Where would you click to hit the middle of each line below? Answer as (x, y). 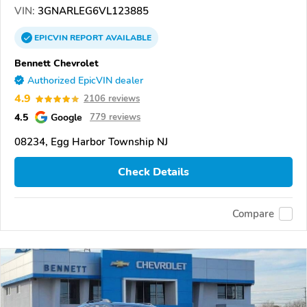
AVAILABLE (127, 38)
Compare (253, 214)
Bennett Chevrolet (57, 63)
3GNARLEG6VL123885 (92, 11)
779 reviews (115, 118)
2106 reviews (112, 99)
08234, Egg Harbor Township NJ (91, 142)
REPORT (87, 38)
